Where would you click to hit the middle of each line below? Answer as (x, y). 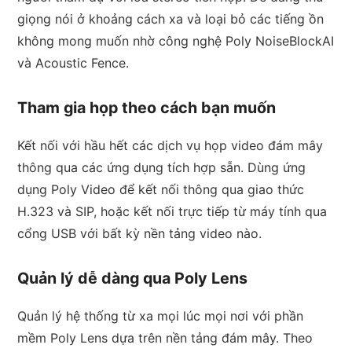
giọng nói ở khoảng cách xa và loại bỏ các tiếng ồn (171, 19)
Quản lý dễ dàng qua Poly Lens (133, 279)
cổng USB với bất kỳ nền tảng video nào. (140, 234)
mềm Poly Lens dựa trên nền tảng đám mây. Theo (165, 338)
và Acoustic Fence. (73, 63)
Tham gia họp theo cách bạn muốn (147, 108)
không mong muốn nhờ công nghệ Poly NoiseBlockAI (176, 41)
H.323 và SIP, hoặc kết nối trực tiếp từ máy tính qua (172, 212)
